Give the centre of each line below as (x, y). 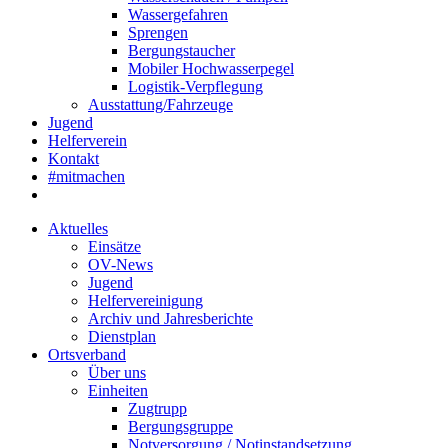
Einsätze (114, 246)
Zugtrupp (157, 408)
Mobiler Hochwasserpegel (211, 68)
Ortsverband (87, 354)
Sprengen (158, 32)
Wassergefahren (178, 14)
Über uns (117, 372)
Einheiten (118, 390)
